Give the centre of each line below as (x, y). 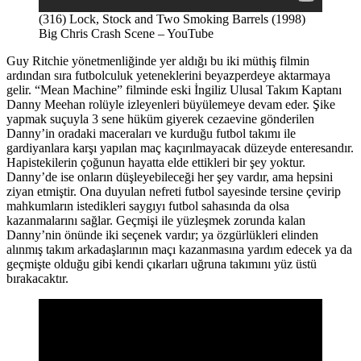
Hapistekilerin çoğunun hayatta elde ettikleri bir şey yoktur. (156, 162)
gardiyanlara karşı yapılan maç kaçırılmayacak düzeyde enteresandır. (180, 147)
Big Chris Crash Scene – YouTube (126, 33)
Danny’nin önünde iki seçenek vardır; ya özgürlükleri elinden (162, 234)
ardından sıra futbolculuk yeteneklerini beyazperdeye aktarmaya (168, 75)
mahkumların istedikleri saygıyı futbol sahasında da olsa (148, 205)
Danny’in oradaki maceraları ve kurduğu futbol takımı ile (151, 133)
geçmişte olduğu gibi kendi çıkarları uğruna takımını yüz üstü (162, 263)
